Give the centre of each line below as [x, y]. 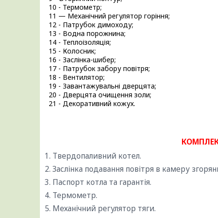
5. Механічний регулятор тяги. [100, 209]
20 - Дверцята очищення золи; [98, 95]
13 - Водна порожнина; [85, 34]
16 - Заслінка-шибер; [80, 60]
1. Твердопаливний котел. [93, 156]
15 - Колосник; [70, 51]
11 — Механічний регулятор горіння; [107, 16]
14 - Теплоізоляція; [78, 42]
